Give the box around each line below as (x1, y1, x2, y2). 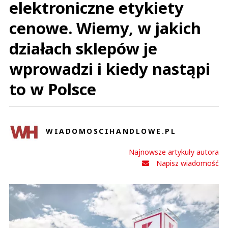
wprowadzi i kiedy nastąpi (9, 58, 210, 79)
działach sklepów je (9, 38, 157, 59)
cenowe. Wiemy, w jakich (9, 17, 201, 39)
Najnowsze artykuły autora (129, 147, 219, 157)
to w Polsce (9, 78, 96, 100)
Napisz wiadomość (156, 158, 219, 168)
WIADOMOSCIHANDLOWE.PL (46, 126, 177, 136)
